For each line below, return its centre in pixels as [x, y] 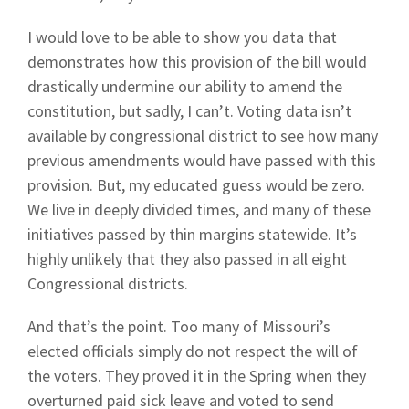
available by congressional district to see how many [203, 136]
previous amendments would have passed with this [202, 160]
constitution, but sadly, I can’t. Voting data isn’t [189, 111]
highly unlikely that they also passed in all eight [187, 259]
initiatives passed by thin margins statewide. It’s [192, 234]
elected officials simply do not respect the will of [193, 351]
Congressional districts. [110, 283]
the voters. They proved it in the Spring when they [197, 376]
